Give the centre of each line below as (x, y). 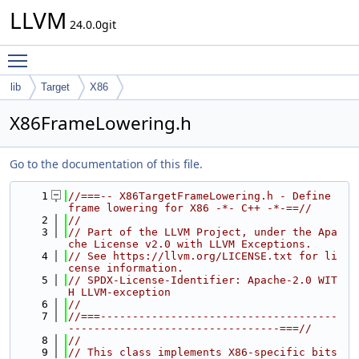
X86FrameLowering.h (101, 123)
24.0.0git (91, 24)
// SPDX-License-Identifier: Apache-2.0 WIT (203, 280)
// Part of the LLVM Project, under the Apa (203, 232)
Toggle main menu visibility (109, 53)
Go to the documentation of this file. (106, 164)
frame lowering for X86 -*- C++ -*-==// (190, 208)
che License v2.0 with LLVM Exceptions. (190, 244)
